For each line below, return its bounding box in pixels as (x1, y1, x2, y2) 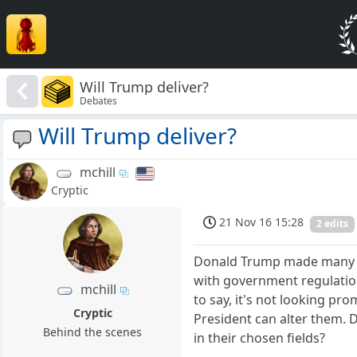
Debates (80, 93, 118, 108)
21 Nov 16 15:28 (219, 214, 304, 230)
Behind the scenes (43, 324, 143, 340)
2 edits (316, 217, 349, 231)
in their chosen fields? (194, 328, 326, 347)
